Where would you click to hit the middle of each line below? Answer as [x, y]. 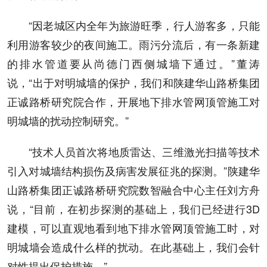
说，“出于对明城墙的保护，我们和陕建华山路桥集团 [133, 83]
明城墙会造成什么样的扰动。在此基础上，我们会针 [133, 247]
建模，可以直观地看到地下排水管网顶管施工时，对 [133, 228]
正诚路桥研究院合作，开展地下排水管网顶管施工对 [133, 102]
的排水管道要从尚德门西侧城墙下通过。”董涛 [133, 63]
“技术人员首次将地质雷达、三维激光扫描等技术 [144, 152]
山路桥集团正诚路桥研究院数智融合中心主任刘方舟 [133, 190]
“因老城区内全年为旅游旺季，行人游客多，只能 [144, 25]
